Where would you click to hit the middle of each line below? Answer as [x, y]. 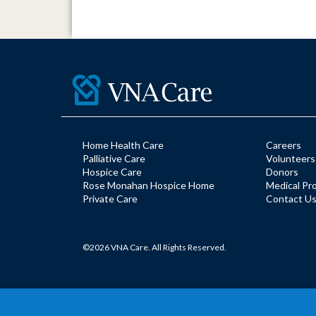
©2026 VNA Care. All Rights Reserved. [154, 247]
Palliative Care [114, 158]
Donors [282, 172]
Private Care [110, 199]
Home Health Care [123, 145]
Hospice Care [112, 172]
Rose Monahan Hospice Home [148, 185]
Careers [283, 145]
